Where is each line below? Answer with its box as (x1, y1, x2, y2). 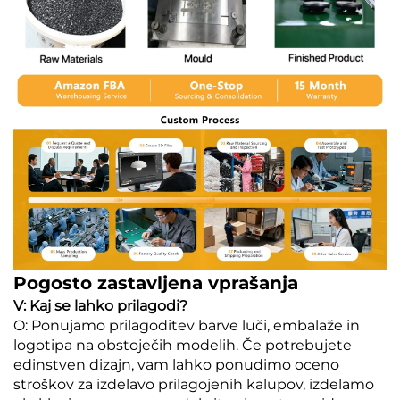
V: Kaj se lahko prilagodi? (13, 297, 187, 315)
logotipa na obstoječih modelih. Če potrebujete (13, 337, 352, 354)
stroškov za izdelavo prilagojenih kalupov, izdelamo (13, 376, 374, 394)
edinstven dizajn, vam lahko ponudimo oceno (13, 356, 339, 374)
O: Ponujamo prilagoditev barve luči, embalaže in (13, 317, 360, 335)
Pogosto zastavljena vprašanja (13, 272, 298, 295)
